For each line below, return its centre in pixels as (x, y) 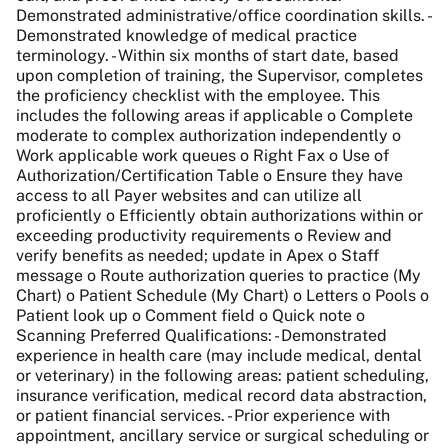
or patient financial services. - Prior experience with (203, 415)
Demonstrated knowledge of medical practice (186, 35)
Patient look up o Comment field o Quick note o (190, 315)
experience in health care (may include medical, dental (219, 355)
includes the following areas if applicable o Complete (214, 115)
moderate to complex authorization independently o (208, 135)
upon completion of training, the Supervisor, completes (219, 75)
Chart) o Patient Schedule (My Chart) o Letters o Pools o (222, 295)
